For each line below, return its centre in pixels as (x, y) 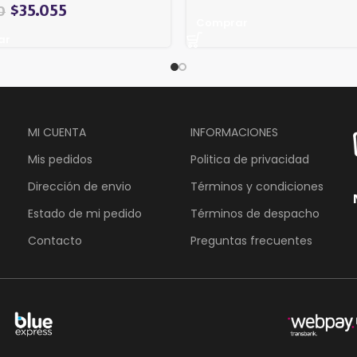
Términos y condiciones (257, 186)
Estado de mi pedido (85, 214)
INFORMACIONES (234, 132)
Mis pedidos (61, 159)
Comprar (222, 23)
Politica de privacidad (249, 159)
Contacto (55, 241)
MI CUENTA (57, 132)
